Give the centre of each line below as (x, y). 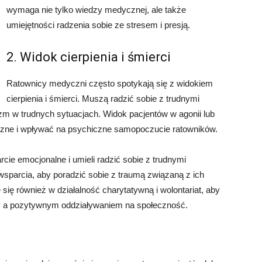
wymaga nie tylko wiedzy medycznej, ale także (96, 10)
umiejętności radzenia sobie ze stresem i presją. (98, 25)
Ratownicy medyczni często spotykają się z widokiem (110, 83)
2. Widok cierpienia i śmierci (89, 57)
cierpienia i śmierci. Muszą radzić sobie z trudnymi (103, 99)
